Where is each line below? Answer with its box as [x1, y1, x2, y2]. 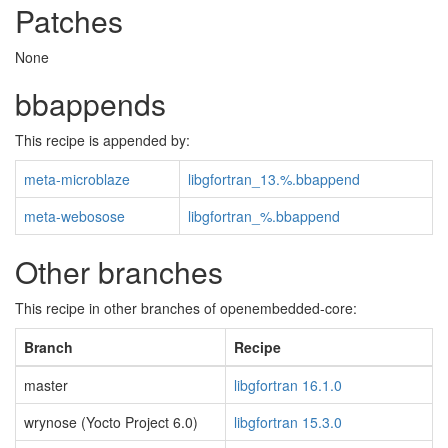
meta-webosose [24, 206, 125, 226]
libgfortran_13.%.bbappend [188, 169, 360, 189]
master [24, 375, 68, 395]
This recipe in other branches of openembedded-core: [15, 298, 357, 318]
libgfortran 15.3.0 [234, 412, 342, 432]
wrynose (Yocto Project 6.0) [24, 412, 198, 432]
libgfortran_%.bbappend [188, 206, 340, 226]
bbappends [15, 82, 166, 125]
